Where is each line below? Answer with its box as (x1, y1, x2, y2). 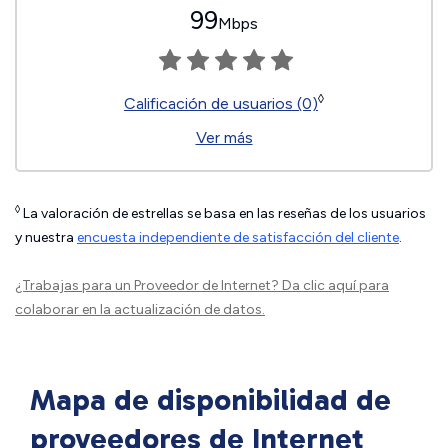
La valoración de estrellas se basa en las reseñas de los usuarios (20, 205, 426, 223)
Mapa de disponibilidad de (30, 382, 391, 419)
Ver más (195, 128, 253, 148)
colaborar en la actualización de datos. (15, 301, 265, 319)
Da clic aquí (282, 277, 356, 295)
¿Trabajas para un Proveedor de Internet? (15, 277, 282, 295)
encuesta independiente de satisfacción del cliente (77, 229, 399, 247)
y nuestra (15, 229, 77, 247)
